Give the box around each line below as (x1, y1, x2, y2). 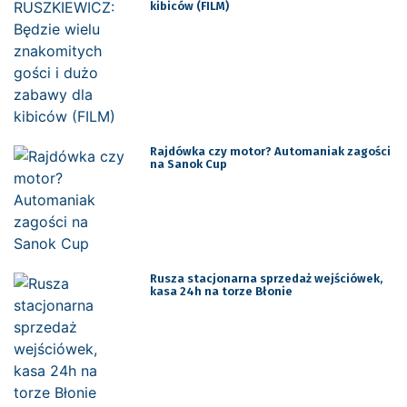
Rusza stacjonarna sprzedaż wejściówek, (149, 271, 382, 285)
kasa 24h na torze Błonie (149, 283, 293, 298)
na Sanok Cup (149, 156, 227, 171)
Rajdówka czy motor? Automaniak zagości (149, 144, 391, 158)
